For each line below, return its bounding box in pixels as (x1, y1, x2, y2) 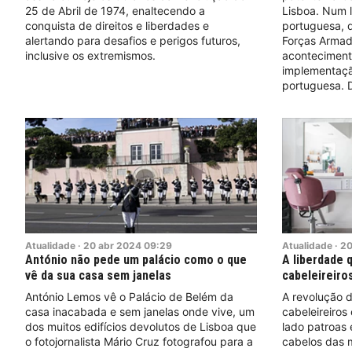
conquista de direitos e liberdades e (25, 18, 209, 32)
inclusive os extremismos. (25, 48, 156, 62)
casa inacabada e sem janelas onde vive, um (25, 304, 255, 318)
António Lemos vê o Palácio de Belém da (25, 289, 233, 303)
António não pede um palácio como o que (25, 251, 247, 267)
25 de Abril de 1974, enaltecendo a (25, 3, 205, 17)
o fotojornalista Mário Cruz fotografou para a (25, 334, 253, 348)
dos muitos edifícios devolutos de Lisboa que (25, 319, 256, 333)
